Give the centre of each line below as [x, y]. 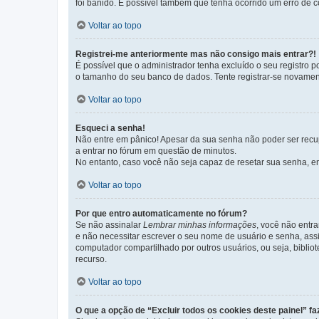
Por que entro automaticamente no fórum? [161, 214]
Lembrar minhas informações [200, 225]
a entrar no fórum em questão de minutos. [156, 151]
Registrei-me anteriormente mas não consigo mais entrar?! [196, 54]
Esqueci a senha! [110, 129]
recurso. [91, 260]
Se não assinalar [109, 225]
